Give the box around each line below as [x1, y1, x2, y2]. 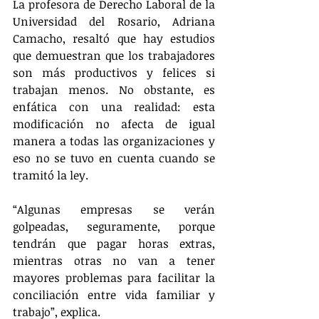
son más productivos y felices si [13, 64, 215, 80]
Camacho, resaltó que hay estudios [13, 30, 215, 46]
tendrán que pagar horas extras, [13, 235, 215, 251]
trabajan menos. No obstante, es [13, 81, 215, 98]
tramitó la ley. [13, 167, 88, 183]
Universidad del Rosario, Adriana [13, 13, 215, 29]
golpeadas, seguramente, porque [13, 218, 215, 234]
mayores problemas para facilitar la [13, 269, 215, 286]
